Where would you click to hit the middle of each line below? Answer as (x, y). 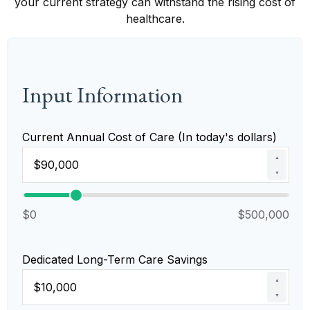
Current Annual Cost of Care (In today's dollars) (149, 137)
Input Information (102, 95)
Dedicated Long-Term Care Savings (115, 259)
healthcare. (155, 19)
